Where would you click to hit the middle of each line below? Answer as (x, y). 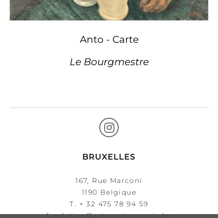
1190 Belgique (109, 192)
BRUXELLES (109, 157)
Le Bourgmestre (109, 62)
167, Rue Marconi (109, 180)
